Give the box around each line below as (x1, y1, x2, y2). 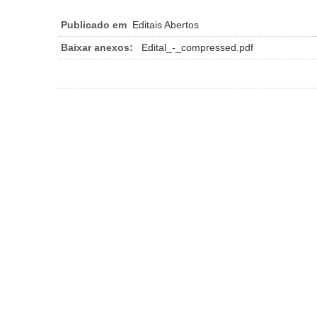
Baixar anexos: (61, 41, 133, 53)
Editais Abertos (132, 18, 199, 30)
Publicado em (61, 18, 127, 30)
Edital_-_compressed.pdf (142, 41, 253, 53)
